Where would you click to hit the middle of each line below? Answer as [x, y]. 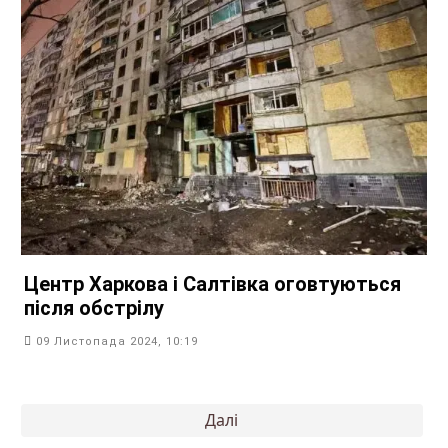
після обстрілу [94, 307]
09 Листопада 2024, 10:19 [117, 341]
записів [52, 430]
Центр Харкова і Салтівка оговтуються [212, 283]
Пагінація [60, 411]
